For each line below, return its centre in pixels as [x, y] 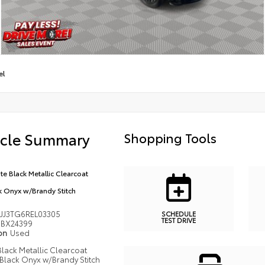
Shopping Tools [170, 137]
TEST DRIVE [178, 220]
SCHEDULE [178, 214]
